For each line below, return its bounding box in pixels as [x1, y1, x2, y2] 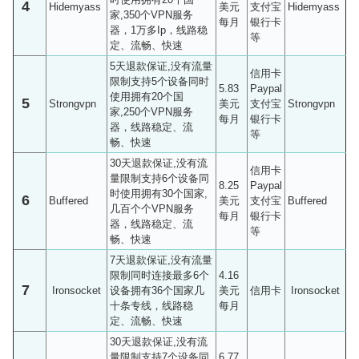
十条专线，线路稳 [110, 299, 193, 312]
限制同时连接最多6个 [110, 268, 209, 281]
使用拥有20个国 [110, 90, 184, 103]
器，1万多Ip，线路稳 [110, 23, 208, 36]
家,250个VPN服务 [110, 105, 193, 118]
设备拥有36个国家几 [110, 284, 204, 296]
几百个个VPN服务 [110, 202, 194, 215]
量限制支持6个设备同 [110, 171, 209, 184]
